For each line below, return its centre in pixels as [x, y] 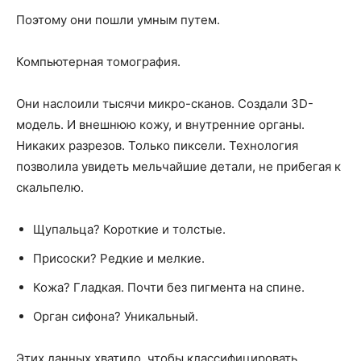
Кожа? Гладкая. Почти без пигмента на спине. [169, 288]
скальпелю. [50, 188]
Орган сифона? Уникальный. [116, 317]
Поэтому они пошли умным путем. [118, 20]
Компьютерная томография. [98, 62]
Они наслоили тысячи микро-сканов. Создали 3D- [165, 104]
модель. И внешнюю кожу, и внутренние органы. [160, 125]
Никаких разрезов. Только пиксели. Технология [157, 146]
